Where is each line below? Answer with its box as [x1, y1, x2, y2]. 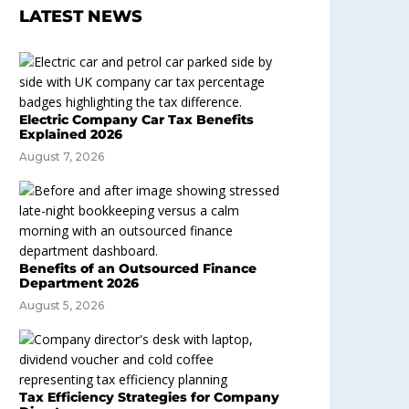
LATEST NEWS [19, 6, 142, 26]
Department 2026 [19, 275, 139, 291]
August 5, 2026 [19, 299, 104, 312]
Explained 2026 [19, 126, 122, 142]
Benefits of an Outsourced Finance [19, 260, 257, 277]
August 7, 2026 [19, 150, 104, 163]
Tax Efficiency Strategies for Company [19, 389, 279, 405]
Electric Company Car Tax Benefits [19, 111, 254, 128]
